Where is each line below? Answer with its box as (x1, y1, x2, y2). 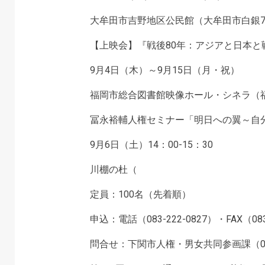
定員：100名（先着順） (89, 189, 191, 200)
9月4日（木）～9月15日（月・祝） (89, 64, 240, 76)
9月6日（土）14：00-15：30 (89, 139, 213, 150)
